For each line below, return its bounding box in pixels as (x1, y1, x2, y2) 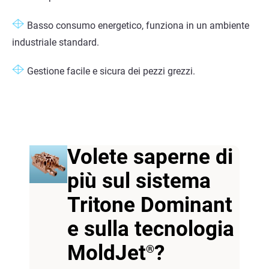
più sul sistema (67, 169, 211, 194)
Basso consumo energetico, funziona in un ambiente (27, 20, 249, 32)
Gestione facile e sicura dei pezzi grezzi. (27, 65, 195, 77)
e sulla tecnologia (67, 217, 234, 242)
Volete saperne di (67, 145, 233, 170)
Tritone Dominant (67, 193, 232, 218)
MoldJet (67, 241, 146, 266)
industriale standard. (12, 37, 99, 49)
